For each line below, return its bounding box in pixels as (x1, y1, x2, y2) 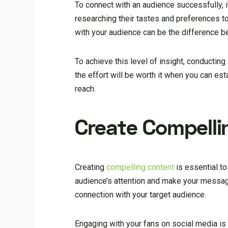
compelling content (106, 162, 175, 173)
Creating (75, 162, 107, 173)
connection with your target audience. (75, 190, 207, 200)
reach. (75, 83, 96, 94)
